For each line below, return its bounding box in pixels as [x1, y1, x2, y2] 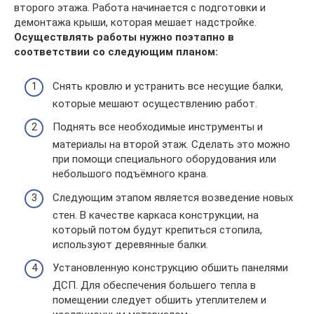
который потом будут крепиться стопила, [53, 223, 262, 236]
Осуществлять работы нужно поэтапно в [14, 31, 234, 44]
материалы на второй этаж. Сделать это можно [53, 138, 290, 151]
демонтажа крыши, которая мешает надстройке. [14, 16, 257, 29]
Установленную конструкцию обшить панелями [53, 261, 288, 275]
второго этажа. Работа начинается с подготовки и [14, 1, 266, 15]
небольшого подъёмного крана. [53, 168, 208, 181]
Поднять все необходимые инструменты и [53, 121, 263, 134]
